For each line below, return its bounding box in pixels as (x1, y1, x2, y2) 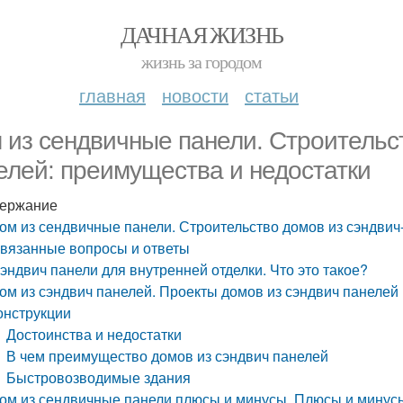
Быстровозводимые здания (6, 367, 192, 388)
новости (162, 82, 228, 108)
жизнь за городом (141, 49, 262, 74)
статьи (245, 82, 299, 108)
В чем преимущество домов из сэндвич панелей (6, 345, 329, 366)
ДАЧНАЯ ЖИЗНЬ (120, 19, 283, 49)
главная (79, 82, 146, 108)
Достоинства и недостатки (6, 324, 183, 345)
